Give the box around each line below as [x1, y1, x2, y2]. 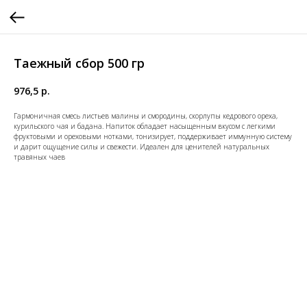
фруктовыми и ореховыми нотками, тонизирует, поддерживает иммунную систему [14, 131, 292, 141]
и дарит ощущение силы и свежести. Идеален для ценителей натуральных [14, 141, 269, 151]
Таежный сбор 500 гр [14, 55, 145, 71]
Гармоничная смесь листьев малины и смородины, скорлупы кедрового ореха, [14, 110, 278, 121]
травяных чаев [14, 151, 65, 162]
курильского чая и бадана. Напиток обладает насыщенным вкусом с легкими [14, 121, 275, 131]
